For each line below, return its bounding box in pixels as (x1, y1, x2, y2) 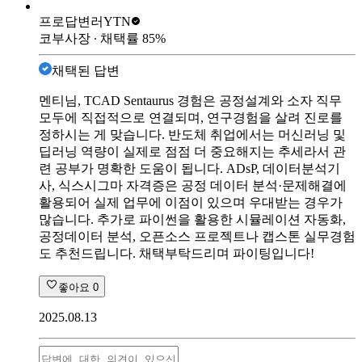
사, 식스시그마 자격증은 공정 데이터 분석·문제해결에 (39, 178, 347, 192)
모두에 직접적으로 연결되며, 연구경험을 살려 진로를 (39, 110, 343, 124)
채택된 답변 (52, 63, 120, 78)
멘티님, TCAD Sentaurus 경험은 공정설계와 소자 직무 (39, 93, 342, 107)
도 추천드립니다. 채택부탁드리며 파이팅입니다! (39, 246, 314, 260)
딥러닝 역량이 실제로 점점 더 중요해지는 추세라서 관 (39, 144, 346, 158)
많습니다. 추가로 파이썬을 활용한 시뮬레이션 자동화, (39, 212, 346, 226)
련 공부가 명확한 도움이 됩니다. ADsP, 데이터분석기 (39, 161, 340, 175)
